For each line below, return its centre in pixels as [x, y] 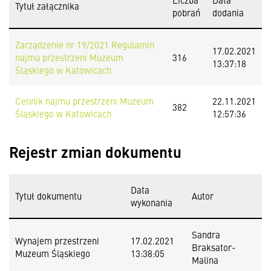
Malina [205, 260]
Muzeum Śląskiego [53, 253]
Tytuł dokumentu [48, 196]
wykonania [152, 202]
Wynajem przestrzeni [57, 240]
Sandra [206, 234]
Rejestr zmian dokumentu [95, 152]
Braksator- [214, 247]
